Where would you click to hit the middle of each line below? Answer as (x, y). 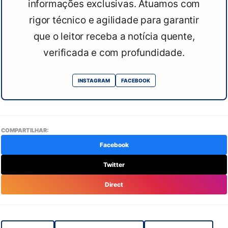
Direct (114, 185)
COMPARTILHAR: (25, 131)
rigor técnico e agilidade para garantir (114, 20)
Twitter (114, 165)
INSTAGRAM (94, 80)
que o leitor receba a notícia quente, (114, 36)
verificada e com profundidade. (114, 52)
